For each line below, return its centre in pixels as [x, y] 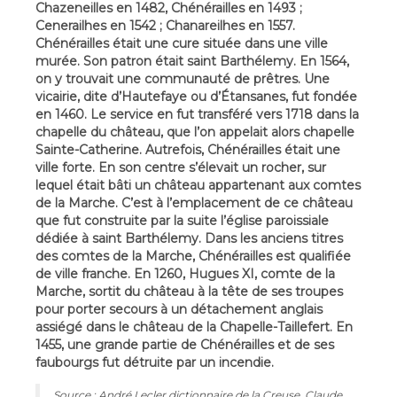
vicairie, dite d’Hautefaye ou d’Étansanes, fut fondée [196, 96]
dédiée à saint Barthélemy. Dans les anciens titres [189, 238]
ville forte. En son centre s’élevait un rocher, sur [181, 167]
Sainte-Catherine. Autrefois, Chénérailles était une [188, 149]
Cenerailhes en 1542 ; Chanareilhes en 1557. [165, 25]
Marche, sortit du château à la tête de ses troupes [189, 291]
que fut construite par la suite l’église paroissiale [182, 220]
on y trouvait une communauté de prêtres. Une [183, 78]
